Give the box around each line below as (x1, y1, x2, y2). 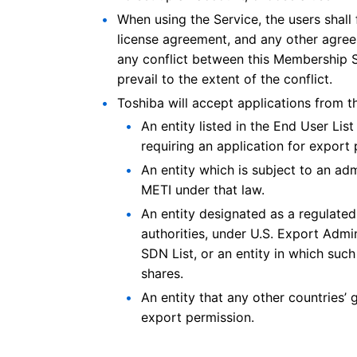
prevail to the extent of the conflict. (117, 70, 332, 87)
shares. (141, 265, 183, 281)
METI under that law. (141, 182, 265, 198)
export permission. (141, 308, 254, 325)
